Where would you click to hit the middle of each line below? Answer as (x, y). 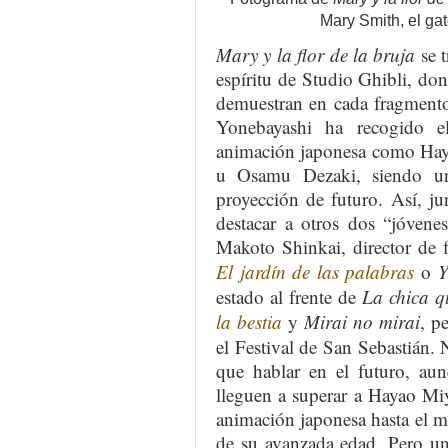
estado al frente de (289, 297)
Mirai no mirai (362, 322)
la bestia (249, 322)
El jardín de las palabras (315, 272)
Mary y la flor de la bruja (316, 55)
